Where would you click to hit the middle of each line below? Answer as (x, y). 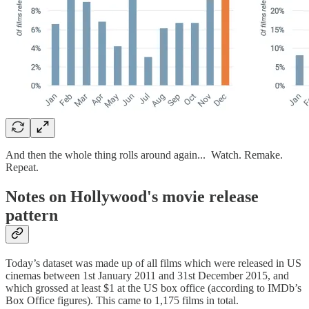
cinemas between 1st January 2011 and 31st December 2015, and (147, 276)
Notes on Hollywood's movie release (132, 197)
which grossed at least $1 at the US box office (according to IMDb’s (153, 288)
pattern (32, 216)
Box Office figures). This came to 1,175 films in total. (122, 301)
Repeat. (22, 168)
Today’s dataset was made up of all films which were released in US (153, 263)
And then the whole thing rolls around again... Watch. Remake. (144, 155)
